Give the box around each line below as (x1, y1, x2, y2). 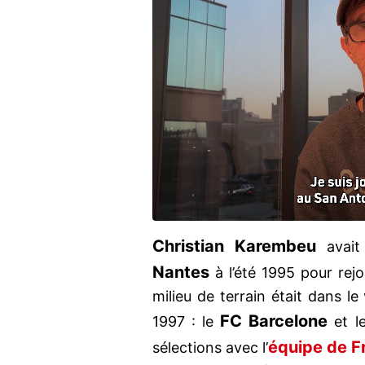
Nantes (152, 262, 209, 283)
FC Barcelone (220, 311, 328, 332)
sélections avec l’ (152, 339, 269, 357)
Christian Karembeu (152, 236, 317, 257)
